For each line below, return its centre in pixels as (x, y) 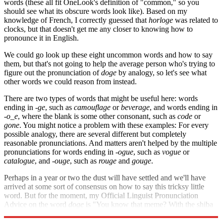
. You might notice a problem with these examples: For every (114, 125)
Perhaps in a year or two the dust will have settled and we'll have (105, 177)
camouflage (92, 107)
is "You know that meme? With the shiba (148, 204)
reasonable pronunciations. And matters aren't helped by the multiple (111, 143)
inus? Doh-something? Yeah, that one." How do (80, 213)
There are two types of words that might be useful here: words (101, 98)
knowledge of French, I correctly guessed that (76, 20)
